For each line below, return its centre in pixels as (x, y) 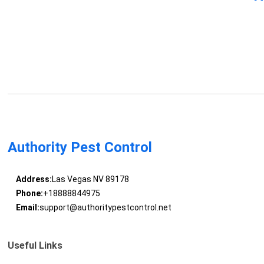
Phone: (29, 194)
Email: (27, 208)
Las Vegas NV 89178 (90, 179)
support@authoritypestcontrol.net (105, 208)
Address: (34, 179)
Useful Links (35, 246)
